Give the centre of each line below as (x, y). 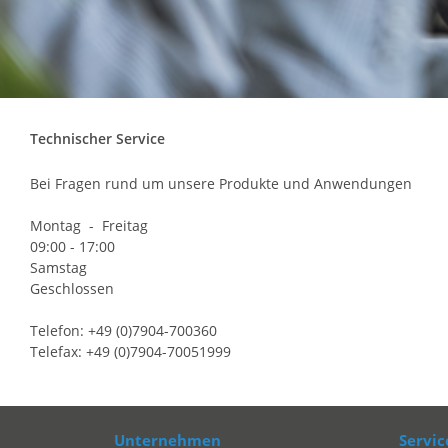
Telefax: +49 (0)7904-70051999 (130, 351)
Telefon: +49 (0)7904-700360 (123, 330)
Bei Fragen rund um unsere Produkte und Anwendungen (221, 183)
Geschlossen (72, 288)
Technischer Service (97, 138)
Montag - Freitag (89, 225)
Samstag (58, 267)
